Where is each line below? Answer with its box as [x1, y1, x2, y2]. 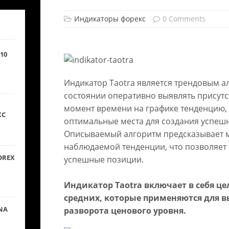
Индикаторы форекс [74, 14, 146, 24]
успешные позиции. [63, 153, 144, 165]
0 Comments [162, 14, 205, 24]
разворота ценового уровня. [63, 204, 186, 216]
